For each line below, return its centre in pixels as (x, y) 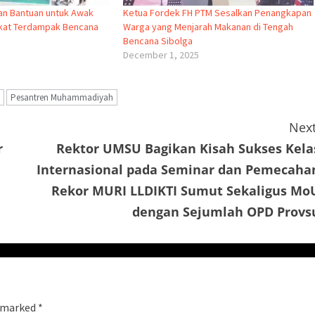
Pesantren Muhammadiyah (62, 97)
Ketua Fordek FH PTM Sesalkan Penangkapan (217, 12)
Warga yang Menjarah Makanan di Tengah (208, 26)
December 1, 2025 (161, 54)
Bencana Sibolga (157, 40)
